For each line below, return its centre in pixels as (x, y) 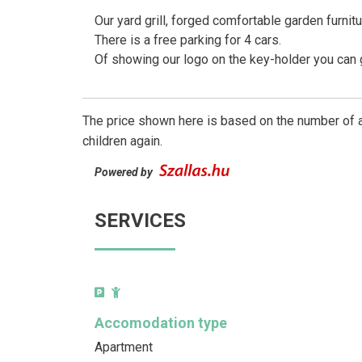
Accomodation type (161, 322)
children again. (122, 141)
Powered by (125, 172)
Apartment (124, 347)
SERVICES (140, 220)
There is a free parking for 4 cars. (188, 40)
